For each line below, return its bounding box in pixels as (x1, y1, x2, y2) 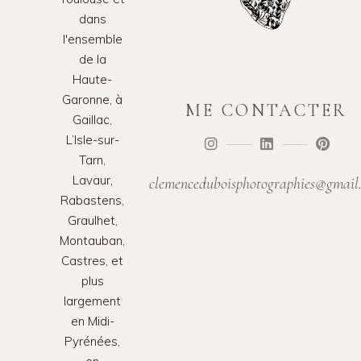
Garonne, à (62, 92, 122, 107)
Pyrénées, (64, 334, 120, 349)
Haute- (73, 72, 112, 87)
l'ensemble (62, 31, 122, 47)
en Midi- (70, 313, 114, 329)
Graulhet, (67, 213, 118, 228)
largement (64, 293, 121, 309)
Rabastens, (60, 193, 124, 208)
